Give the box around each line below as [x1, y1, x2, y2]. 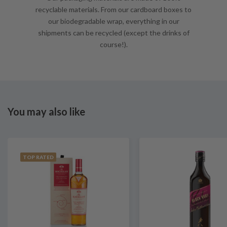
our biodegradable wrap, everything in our [48, 17, 179, 25]
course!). [99, 40, 128, 49]
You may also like [8, 105, 85, 118]
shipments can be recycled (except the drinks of [37, 28, 190, 37]
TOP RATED [23, 154, 54, 160]
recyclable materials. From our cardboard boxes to [35, 5, 192, 14]
